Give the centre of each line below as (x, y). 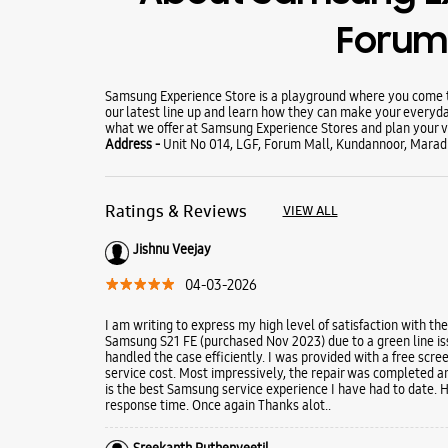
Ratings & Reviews (175, 210)
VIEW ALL (310, 210)
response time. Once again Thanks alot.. (217, 404)
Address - (133, 143)
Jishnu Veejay (171, 248)
